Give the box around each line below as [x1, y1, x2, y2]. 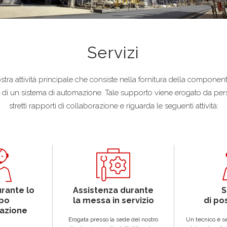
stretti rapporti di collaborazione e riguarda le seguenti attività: [9, 101, 218, 110]
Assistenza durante [73, 185, 154, 195]
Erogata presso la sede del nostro [68, 215, 158, 223]
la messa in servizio [72, 195, 154, 205]
